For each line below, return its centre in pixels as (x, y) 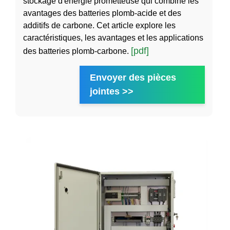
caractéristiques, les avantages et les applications (113, 38)
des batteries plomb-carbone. (77, 51)
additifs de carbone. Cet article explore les (99, 26)
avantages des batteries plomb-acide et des (102, 13)
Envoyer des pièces (133, 78)
